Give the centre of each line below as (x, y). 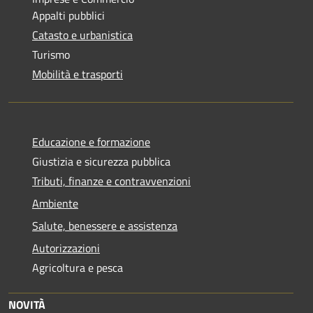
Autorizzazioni (66, 248)
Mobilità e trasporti (78, 74)
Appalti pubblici (68, 16)
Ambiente (55, 204)
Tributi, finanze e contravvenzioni (111, 181)
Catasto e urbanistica (82, 35)
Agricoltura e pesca (78, 268)
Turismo (51, 55)
